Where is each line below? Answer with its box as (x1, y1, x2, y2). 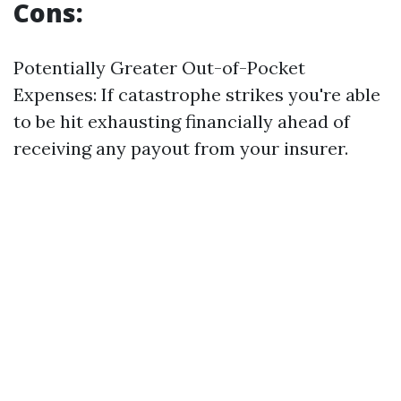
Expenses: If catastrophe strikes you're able (13, 83, 380, 106)
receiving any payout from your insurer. (13, 137, 348, 159)
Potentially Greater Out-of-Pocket (13, 56, 305, 79)
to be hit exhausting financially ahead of (13, 110, 350, 132)
